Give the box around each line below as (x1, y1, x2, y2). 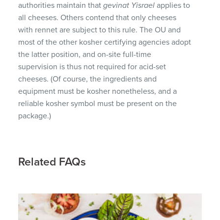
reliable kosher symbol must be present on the (18, 98, 177, 109)
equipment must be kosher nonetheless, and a (18, 86, 177, 96)
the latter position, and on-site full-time (18, 49, 152, 59)
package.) (18, 110, 52, 121)
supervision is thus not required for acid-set (18, 61, 166, 72)
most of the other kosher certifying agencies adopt (18, 37, 192, 47)
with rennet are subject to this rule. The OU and (18, 25, 181, 35)
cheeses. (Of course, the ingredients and (18, 74, 157, 84)
